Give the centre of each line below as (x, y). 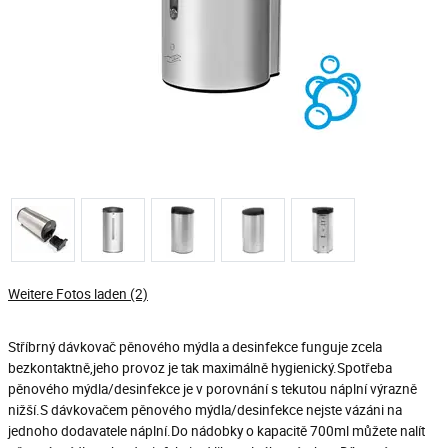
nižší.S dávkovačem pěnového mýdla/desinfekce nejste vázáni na (205, 410)
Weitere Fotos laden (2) (78, 294)
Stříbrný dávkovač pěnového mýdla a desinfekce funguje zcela (195, 347)
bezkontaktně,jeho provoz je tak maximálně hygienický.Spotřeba (200, 368)
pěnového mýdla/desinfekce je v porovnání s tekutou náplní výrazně (212, 389)
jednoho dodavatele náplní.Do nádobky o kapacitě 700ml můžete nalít (216, 431)
